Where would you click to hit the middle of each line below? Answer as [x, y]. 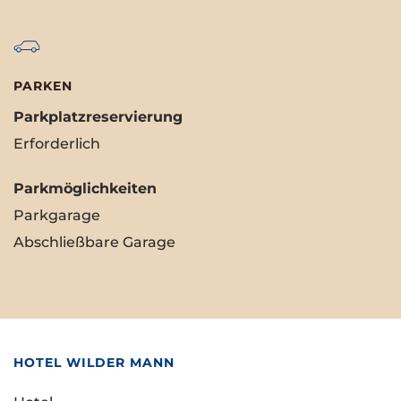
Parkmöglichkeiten [85, 189]
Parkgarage [57, 216]
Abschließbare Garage [94, 243]
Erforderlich [57, 144]
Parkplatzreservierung [98, 117]
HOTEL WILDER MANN [94, 363]
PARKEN [43, 86]
